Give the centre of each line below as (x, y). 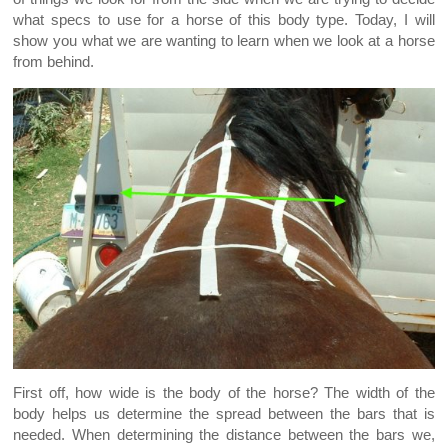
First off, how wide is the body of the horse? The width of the (224, 393)
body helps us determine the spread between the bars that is (224, 414)
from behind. (54, 62)
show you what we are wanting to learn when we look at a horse (224, 41)
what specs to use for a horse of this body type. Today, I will (224, 20)
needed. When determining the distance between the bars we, (224, 435)
